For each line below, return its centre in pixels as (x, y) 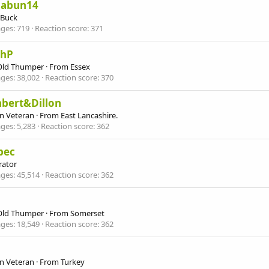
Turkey (73, 261)
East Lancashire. (89, 115)
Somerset (87, 213)
